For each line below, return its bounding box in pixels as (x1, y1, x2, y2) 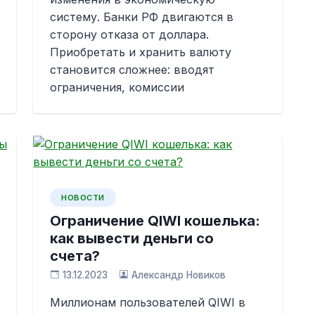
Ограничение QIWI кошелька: (50, 212, 261, 229)
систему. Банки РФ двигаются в (50, 10, 234, 24)
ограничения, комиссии (50, 80, 185, 94)
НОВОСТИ (61, 193, 105, 202)
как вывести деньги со (50, 230, 214, 247)
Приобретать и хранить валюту (50, 45, 232, 59)
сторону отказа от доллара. (50, 27, 210, 41)
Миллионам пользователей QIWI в (50, 295, 246, 309)
